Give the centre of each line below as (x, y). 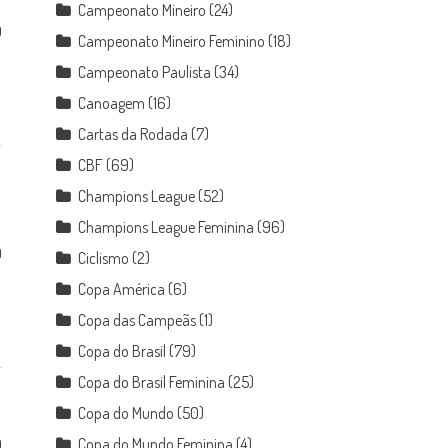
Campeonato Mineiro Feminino (172, 41)
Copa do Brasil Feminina (152, 382)
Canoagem (112, 103)
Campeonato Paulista (145, 72)
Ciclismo (104, 258)
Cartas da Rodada (133, 134)
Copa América (122, 289)
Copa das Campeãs (137, 320)
